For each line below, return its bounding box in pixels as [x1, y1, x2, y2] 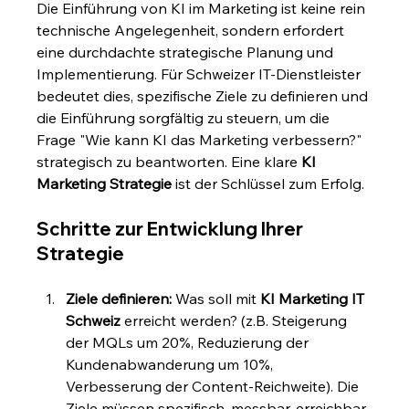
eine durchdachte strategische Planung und [37, 43, 338, 62]
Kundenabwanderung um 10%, [66, 355, 278, 374]
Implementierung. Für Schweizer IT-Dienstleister [37, 65, 365, 84]
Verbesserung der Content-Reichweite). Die [66, 377, 363, 396]
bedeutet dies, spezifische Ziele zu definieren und [37, 87, 372, 106]
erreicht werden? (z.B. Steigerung [121, 311, 351, 330]
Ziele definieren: [66, 289, 173, 309]
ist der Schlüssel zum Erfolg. [172, 174, 365, 194]
